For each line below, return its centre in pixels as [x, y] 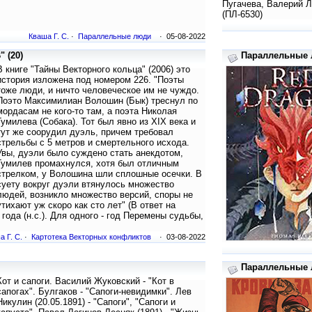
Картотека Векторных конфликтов [91, 237]
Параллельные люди [115, 37]
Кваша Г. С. [49, 37]
